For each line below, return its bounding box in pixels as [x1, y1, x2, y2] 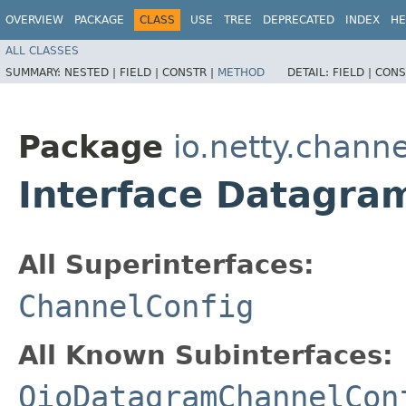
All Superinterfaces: [18, 248, 314, 280]
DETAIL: [287, 65, 333, 79]
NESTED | [64, 65, 120, 79]
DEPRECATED [263, 14, 334, 26]
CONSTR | [162, 65, 217, 79]
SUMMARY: [5, 65, 64, 79]
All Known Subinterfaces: [18, 339, 393, 371]
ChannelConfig [18, 287, 254, 324]
